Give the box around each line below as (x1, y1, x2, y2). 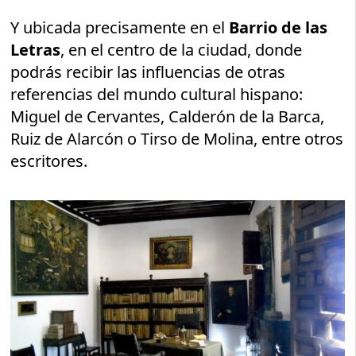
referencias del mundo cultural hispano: (10, 83, 304, 105)
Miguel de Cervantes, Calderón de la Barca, (10, 105, 325, 127)
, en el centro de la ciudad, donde (60, 38, 303, 60)
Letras (10, 38, 61, 60)
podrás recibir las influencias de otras (10, 60, 286, 83)
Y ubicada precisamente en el (10, 16, 226, 38)
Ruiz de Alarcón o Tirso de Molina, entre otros (10, 127, 344, 149)
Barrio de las (225, 16, 328, 38)
